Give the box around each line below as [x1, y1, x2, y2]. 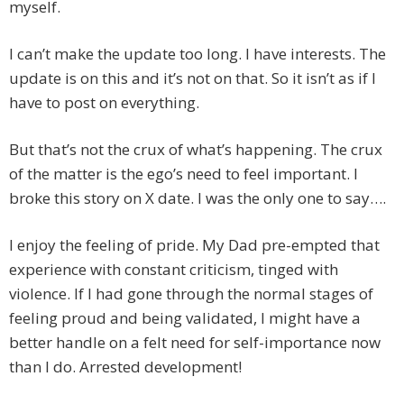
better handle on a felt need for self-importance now [9, 332, 381, 353]
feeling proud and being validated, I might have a [9, 308, 361, 329]
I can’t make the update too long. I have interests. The [9, 43, 386, 65]
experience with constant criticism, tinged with [9, 259, 338, 280]
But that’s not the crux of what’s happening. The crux [9, 139, 382, 161]
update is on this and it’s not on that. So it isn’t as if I [9, 68, 376, 89]
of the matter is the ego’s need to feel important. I [9, 163, 358, 185]
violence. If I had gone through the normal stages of [9, 283, 373, 305]
